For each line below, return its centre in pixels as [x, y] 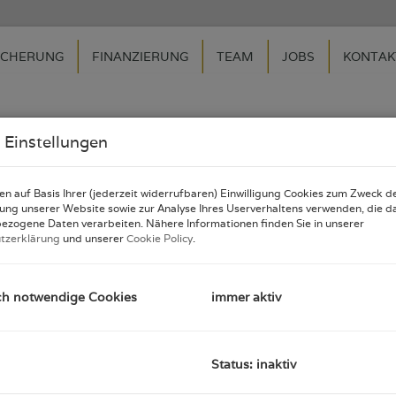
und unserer [93, 239]
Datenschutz [200, 193]
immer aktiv [246, 297]
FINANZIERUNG [140, 57]
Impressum [104, 193]
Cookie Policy [160, 239]
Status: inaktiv [254, 365]
